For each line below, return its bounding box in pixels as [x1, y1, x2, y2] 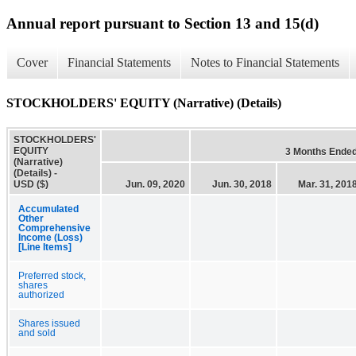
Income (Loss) [18, 232, 83, 242]
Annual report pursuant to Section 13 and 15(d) [6, 14, 319, 32]
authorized [18, 289, 64, 300]
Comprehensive [18, 222, 91, 233]
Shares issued [18, 318, 80, 328]
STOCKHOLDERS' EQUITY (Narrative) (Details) [6, 95, 281, 110]
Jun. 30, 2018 [212, 178, 272, 190]
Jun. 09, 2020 [126, 178, 185, 190]
